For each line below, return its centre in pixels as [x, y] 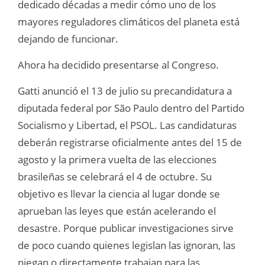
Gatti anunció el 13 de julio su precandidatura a [125, 91]
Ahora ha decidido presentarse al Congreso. [118, 65]
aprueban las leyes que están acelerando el [117, 211]
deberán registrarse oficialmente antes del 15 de [130, 143]
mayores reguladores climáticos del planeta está [129, 22]
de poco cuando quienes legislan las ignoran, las [127, 245]
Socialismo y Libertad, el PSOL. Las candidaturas [127, 125]
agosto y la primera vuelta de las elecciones [117, 160]
